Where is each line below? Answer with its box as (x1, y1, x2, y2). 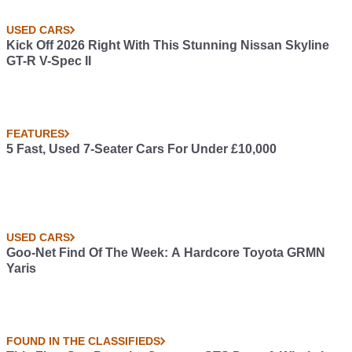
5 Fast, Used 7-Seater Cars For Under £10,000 (6, 142, 277, 156)
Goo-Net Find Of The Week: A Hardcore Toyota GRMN (6, 246, 325, 260)
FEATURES (6, 127, 64, 141)
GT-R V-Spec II (6, 54, 91, 68)
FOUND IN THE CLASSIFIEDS (6, 335, 160, 348)
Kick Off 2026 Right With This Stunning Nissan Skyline (6, 38, 329, 53)
